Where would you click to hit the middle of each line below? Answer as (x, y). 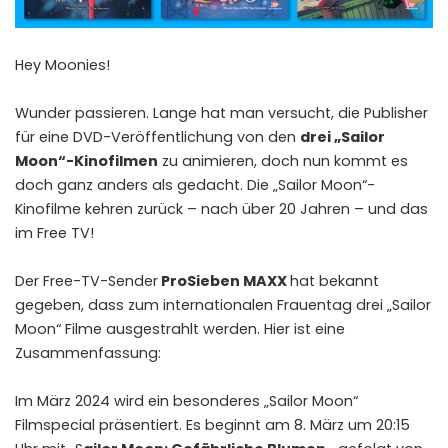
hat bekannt (334, 281)
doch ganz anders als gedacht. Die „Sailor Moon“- (195, 185)
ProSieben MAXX (224, 281)
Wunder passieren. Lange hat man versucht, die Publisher (221, 113)
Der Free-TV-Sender (86, 281)
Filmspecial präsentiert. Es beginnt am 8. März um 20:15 (212, 425)
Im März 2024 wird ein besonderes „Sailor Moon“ (186, 401)
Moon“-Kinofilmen (86, 161)
